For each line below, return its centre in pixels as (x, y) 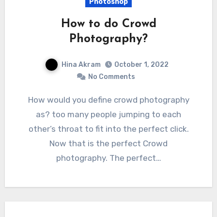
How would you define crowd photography (31, 100)
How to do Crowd (108, 24)
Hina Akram (81, 64)
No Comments (111, 77)
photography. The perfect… (108, 158)
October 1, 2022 (141, 65)
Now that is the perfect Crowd (108, 144)
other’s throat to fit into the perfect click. (108, 129)
